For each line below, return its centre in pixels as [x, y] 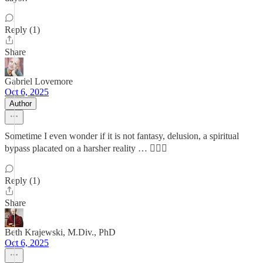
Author [21, 104]
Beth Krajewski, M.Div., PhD [60, 232]
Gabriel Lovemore [39, 81]
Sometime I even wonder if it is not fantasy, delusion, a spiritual [122, 136]
